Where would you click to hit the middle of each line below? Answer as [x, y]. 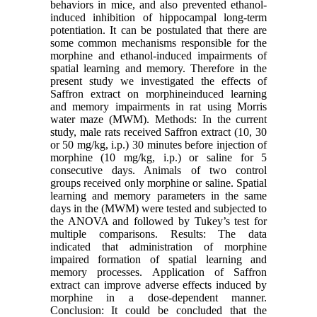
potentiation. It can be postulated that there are [158, 30]
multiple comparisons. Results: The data [158, 234]
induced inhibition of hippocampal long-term [158, 17]
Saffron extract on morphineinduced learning [158, 93]
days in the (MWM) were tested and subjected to [158, 208]
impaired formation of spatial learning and [158, 259]
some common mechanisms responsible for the [158, 42]
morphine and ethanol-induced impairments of [158, 55]
